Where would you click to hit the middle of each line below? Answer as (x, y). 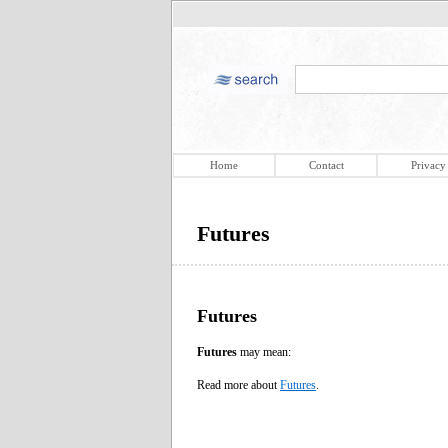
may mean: (264, 351)
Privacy (428, 165)
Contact (326, 165)
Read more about (238, 384)
